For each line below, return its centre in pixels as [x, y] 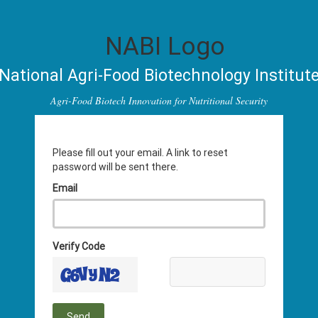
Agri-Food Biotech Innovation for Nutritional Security [159, 100]
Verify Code [79, 246]
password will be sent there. [115, 167]
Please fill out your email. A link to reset [140, 153]
